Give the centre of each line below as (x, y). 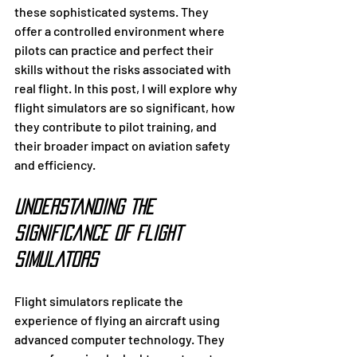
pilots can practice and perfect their (115, 50)
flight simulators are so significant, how (126, 108)
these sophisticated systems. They (113, 12)
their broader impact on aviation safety (124, 146)
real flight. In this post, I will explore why (127, 88)
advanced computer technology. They (121, 339)
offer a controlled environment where (121, 31)
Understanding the (87, 207)
